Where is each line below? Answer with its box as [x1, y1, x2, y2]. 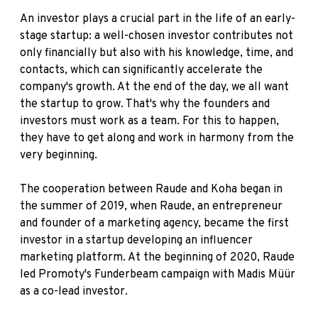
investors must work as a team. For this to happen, [20, 114, 279, 129]
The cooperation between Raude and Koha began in [20, 182, 283, 197]
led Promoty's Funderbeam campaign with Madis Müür [20, 268, 295, 283]
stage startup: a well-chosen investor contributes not [20, 29, 293, 44]
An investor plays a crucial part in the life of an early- [20, 12, 295, 27]
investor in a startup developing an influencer [20, 234, 253, 248]
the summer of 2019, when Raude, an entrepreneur [20, 199, 283, 214]
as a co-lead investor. [20, 285, 128, 300]
